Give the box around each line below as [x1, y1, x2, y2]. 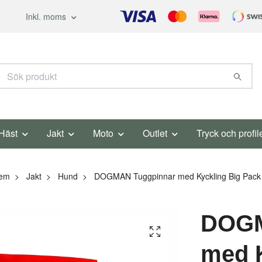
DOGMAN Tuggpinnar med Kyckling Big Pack [91, 170, 261, 182]
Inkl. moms [26, 11, 68, 22]
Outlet [142, 126, 167, 140]
